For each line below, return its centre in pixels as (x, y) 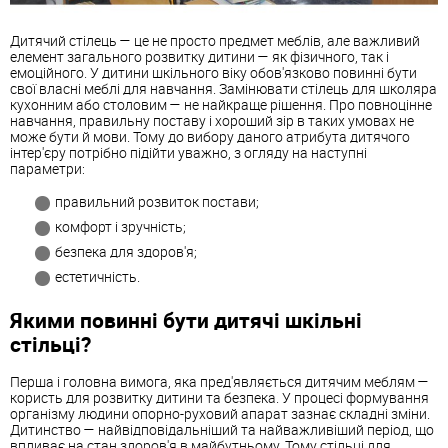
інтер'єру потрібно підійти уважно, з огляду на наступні (188, 152)
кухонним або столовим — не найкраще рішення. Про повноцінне (221, 104)
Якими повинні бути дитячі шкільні (186, 320)
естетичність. (97, 277)
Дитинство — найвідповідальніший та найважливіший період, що (222, 429)
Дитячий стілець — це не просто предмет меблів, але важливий (215, 40)
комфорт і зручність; (120, 227)
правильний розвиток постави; (157, 202)
